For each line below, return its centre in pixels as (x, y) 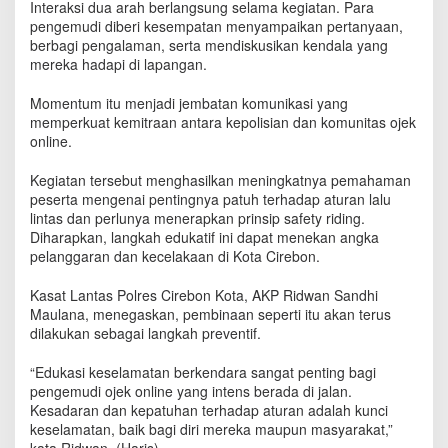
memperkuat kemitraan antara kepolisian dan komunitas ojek (223, 121)
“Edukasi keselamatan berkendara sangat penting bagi (203, 371)
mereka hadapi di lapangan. (118, 63)
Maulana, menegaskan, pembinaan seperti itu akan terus (210, 313)
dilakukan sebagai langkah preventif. (145, 332)
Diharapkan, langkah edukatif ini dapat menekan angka (204, 236)
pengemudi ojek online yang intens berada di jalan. (191, 390)
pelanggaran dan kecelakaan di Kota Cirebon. (175, 255)
